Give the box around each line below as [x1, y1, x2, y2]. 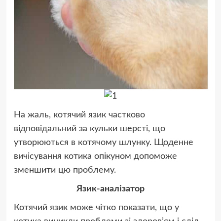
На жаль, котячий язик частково [13, 110, 145, 119]
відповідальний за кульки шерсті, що [13, 124, 165, 133]
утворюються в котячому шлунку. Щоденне [13, 138, 193, 147]
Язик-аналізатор [76, 184, 145, 193]
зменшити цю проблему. [13, 165, 116, 175]
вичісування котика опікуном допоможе [13, 151, 177, 161]
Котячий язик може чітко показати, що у [13, 203, 179, 212]
